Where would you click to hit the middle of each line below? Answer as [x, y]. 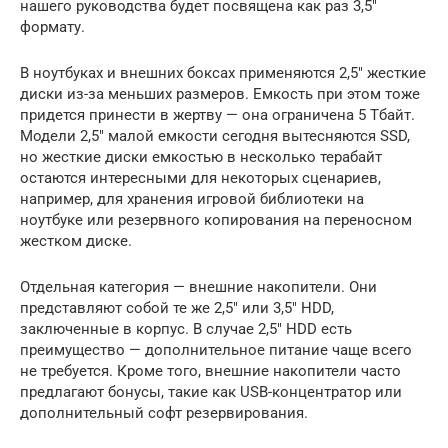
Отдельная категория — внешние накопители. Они [198, 286]
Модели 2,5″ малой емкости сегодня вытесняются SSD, [215, 135]
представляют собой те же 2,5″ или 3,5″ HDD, [177, 307]
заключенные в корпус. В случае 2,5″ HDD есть [186, 328]
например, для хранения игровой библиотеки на [192, 198]
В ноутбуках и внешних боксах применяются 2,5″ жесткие [223, 72]
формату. [52, 26]
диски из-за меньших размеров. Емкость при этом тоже [220, 93]
